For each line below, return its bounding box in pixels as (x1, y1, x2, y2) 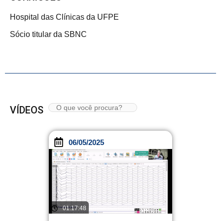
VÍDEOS (10, 104, 43, 116)
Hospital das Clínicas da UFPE (10, 13, 119, 22)
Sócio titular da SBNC (10, 30, 87, 39)
